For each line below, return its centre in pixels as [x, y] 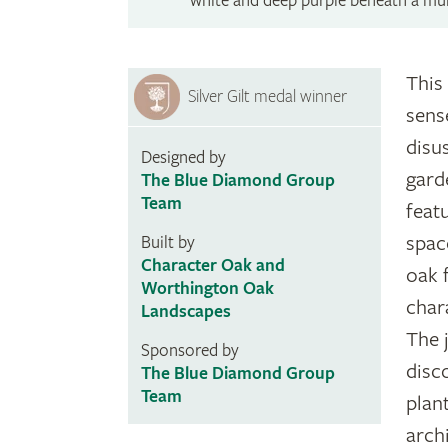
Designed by [183, 158]
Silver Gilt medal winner [268, 97]
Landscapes [185, 312]
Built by [167, 243]
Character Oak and [212, 266]
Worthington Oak [207, 289]
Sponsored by [189, 351]
